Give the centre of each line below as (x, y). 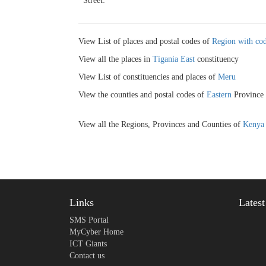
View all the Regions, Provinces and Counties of (161, 124)
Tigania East (174, 59)
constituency (217, 59)
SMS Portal (89, 220)
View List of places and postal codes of (145, 41)
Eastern (219, 94)
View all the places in (115, 59)
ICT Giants (88, 244)
